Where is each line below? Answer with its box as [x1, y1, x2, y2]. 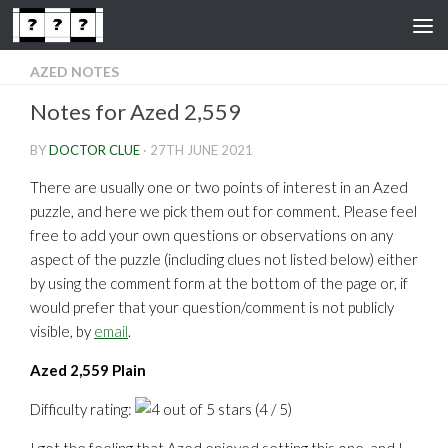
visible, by [30, 322, 94, 340]
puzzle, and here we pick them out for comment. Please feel [30, 202, 417, 220]
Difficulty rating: [30, 400, 135, 418]
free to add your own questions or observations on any [30, 226, 393, 244]
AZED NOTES [30, 63, 119, 80]
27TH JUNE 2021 [150, 142, 253, 158]
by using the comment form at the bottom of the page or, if [30, 274, 408, 292]
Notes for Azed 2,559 [30, 98, 241, 125]
